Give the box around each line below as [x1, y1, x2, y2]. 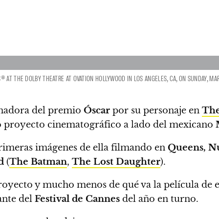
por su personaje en [110, 105, 202, 116]
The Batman [9, 156, 67, 167]
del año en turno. [120, 194, 198, 204]
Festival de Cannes [35, 194, 120, 204]
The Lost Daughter [72, 156, 160, 167]
